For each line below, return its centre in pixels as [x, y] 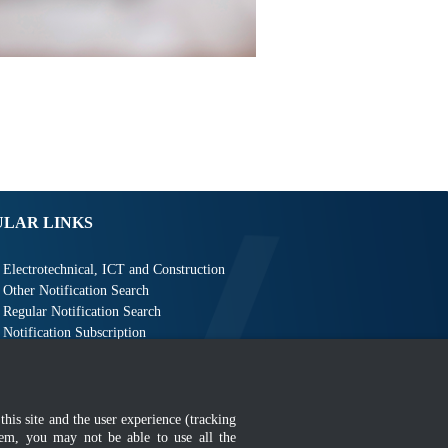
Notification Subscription [74, 333]
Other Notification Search [76, 291]
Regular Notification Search [82, 312]
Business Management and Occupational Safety [136, 354]
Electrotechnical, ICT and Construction [114, 270]
